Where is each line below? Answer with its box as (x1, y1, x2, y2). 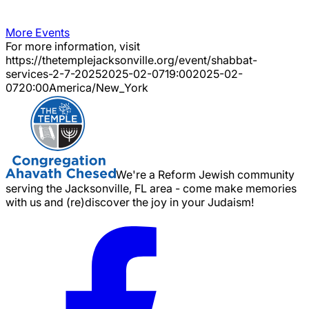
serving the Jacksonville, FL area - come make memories (6, 181, 297, 195)
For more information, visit (6, 39, 140, 53)
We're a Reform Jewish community (116, 167, 295, 181)
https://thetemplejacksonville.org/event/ (6, 52, 211, 67)
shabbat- (211, 52, 257, 67)
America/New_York (49, 80, 148, 94)
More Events (6, 25, 70, 39)
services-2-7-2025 (6, 66, 101, 81)
